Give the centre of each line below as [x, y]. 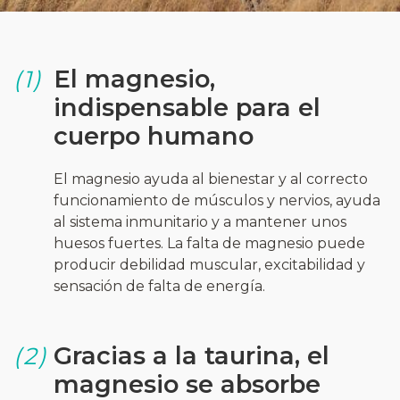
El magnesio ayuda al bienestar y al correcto [211, 179]
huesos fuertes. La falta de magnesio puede [209, 243]
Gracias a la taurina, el [192, 355]
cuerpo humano [154, 136]
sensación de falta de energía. [159, 286]
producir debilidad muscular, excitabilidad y [209, 264]
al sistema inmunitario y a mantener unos [200, 221]
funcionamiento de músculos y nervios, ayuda [217, 200]
